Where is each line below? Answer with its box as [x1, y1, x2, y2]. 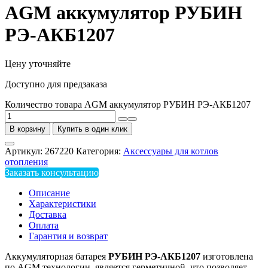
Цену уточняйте [5, 59, 71, 69]
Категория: [76, 146, 123, 157]
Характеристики [29, 199, 96, 209]
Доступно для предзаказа [5, 79, 107, 90]
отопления [5, 157, 48, 167]
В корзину [10, 124, 45, 134]
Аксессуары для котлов [123, 146, 218, 157]
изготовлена [203, 251, 253, 262]
